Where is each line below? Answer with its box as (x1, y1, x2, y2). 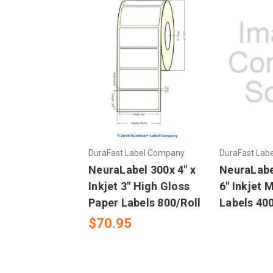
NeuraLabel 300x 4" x (88, 163, 196, 177)
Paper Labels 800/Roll (88, 196, 201, 210)
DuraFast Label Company (88, 148, 185, 158)
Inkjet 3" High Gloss (88, 180, 190, 193)
